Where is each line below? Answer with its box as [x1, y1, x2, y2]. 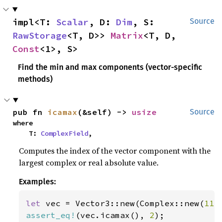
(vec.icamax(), [75, 210, 150, 220]
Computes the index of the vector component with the [19, 145, 211, 156]
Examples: [19, 176, 56, 186]
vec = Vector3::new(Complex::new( [46, 198, 205, 208]
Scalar [56, 16, 89, 28]
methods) [18, 74, 53, 84]
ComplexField [41, 128, 89, 138]
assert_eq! [26, 210, 76, 220]
